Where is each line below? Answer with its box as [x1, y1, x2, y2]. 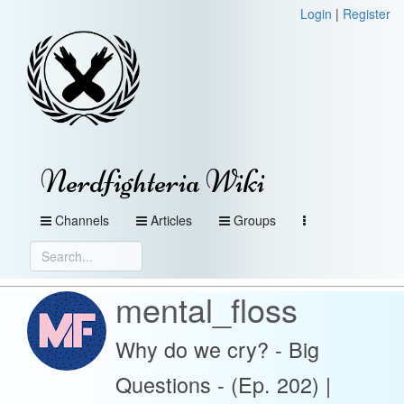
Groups [234, 211, 276, 229]
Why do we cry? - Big [115, 334, 319, 364]
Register [343, 5, 390, 23]
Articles [151, 211, 192, 229]
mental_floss [115, 286, 298, 332]
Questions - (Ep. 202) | [115, 369, 331, 399]
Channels [55, 211, 109, 229]
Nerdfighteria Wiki [41, 162, 265, 201]
